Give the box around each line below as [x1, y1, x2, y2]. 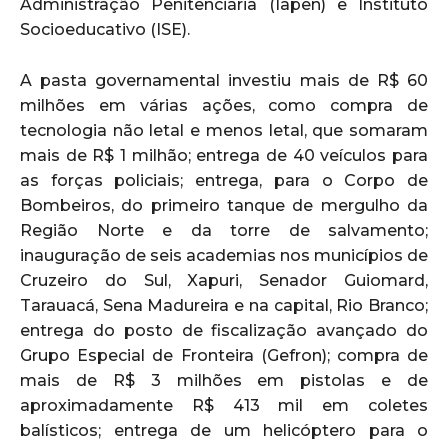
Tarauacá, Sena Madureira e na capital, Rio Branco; [20, 295, 428, 315]
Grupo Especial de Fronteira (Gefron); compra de [20, 345, 428, 365]
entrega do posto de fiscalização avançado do [20, 320, 428, 340]
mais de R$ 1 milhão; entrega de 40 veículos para [20, 145, 428, 165]
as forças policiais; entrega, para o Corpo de [20, 170, 428, 190]
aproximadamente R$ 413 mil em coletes [20, 395, 428, 415]
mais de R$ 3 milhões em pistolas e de [20, 370, 428, 390]
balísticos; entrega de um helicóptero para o [20, 420, 428, 440]
